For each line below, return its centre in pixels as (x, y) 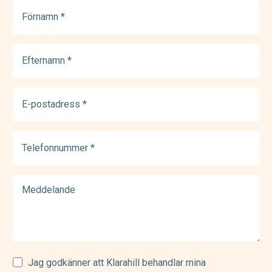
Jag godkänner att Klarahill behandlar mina (117, 263)
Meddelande (40, 181)
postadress (38, 108)
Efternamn (36, 50)
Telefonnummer (49, 138)
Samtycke (34, 262)
